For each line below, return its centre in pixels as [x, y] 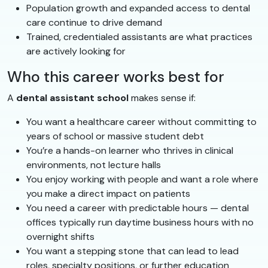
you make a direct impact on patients [108, 193]
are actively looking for [76, 51]
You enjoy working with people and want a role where [142, 179]
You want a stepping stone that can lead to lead [133, 251]
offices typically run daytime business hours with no [140, 222]
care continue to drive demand [94, 22]
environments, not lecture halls [94, 165]
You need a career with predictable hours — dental [138, 208]
